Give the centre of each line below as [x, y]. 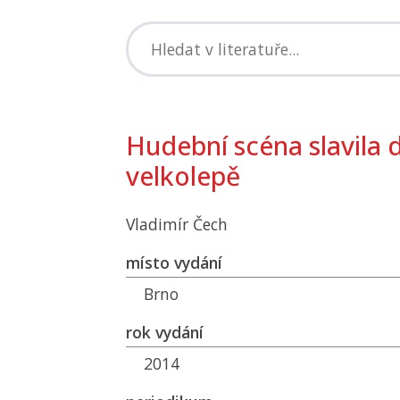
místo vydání [174, 262]
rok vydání [165, 332]
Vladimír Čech [177, 224]
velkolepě [183, 175]
